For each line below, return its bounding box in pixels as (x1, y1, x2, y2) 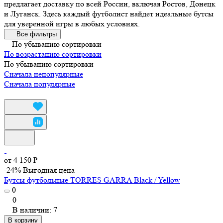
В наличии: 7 (12, 205, 57, 215)
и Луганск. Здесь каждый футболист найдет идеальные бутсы (4, 8, 214, 18)
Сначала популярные (4, 79, 75, 89)
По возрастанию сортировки (4, 49, 102, 59)
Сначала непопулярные (4, 69, 83, 79)
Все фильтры (16, 30, 57, 38)
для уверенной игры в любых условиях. (4, 18, 140, 28)
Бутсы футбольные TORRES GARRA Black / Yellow (4, 175, 180, 185)
